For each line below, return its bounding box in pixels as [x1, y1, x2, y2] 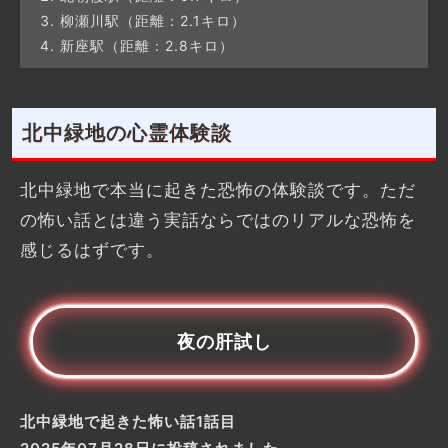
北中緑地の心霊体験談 [22, 121, 232, 146]
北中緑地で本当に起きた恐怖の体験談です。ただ [20, 180, 416, 201]
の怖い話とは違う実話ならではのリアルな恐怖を [20, 210, 416, 231]
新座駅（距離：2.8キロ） [60, 37, 234, 55]
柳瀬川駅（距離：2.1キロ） [60, 12, 246, 30]
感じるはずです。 [20, 240, 164, 261]
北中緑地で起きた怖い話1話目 [20, 412, 236, 432]
